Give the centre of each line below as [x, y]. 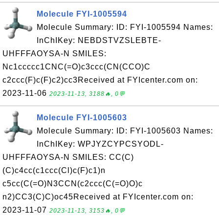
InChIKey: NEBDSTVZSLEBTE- [99, 40]
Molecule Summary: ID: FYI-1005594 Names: [125, 27]
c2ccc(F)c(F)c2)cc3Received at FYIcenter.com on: [100, 80]
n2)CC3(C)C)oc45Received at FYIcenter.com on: [98, 197]
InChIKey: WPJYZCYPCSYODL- [100, 144]
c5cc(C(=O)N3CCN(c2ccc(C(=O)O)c [73, 184]
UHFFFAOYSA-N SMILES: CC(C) [68, 157]
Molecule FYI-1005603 [82, 118]
